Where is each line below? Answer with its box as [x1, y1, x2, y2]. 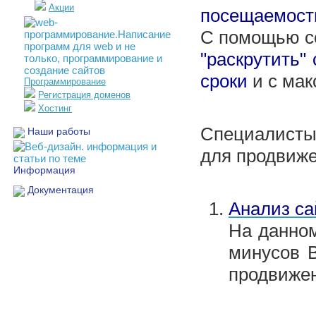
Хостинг [38, 103, 72, 114]
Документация [28, 184, 94, 195]
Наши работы [28, 126, 90, 137]
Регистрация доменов [38, 90, 130, 100]
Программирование [24, 76, 106, 87]
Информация [13, 164, 75, 176]
